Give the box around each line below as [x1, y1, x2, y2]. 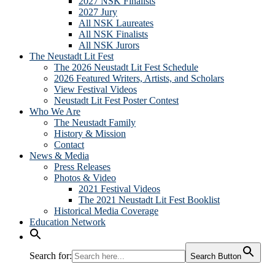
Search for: [29, 250, 72, 261]
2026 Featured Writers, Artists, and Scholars [54, 73, 224, 83]
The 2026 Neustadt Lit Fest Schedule [54, 62, 198, 72]
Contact [54, 139, 84, 150]
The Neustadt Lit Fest [29, 51, 114, 61]
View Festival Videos [54, 84, 137, 95]
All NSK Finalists [79, 29, 148, 39]
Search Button [190, 252, 241, 261]
